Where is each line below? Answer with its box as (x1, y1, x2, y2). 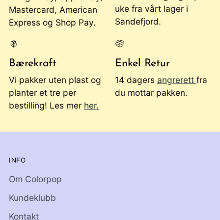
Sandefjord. (115, 16, 161, 27)
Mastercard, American (9, 4, 97, 15)
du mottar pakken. (115, 87, 188, 98)
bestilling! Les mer (9, 100, 84, 111)
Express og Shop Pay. (9, 17, 96, 28)
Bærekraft (9, 58, 57, 69)
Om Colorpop (9, 174, 62, 185)
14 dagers (115, 75, 157, 85)
